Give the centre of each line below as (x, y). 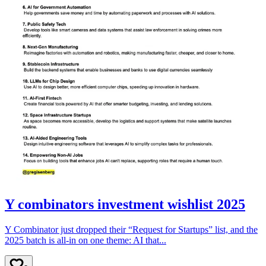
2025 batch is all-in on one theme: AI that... (85, 240)
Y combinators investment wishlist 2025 (125, 204)
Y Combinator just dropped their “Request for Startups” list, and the (131, 229)
